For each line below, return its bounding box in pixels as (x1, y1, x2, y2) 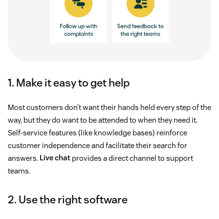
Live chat (40, 153, 70, 163)
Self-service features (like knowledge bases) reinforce (8, 128, 187, 137)
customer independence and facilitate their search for (8, 140, 187, 150)
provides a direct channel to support (70, 153, 193, 163)
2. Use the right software (8, 192, 128, 206)
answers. (8, 153, 40, 163)
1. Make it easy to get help (8, 75, 130, 89)
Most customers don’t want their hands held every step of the (8, 102, 211, 112)
